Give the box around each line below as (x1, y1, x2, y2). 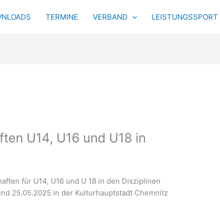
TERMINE (46, 12, 78, 22)
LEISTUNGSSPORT (152, 12, 218, 22)
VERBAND (93, 12, 128, 22)
